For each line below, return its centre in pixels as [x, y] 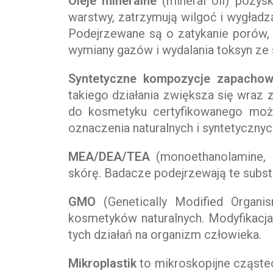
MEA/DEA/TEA [109, 157]
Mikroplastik [104, 264]
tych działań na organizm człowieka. [165, 235]
